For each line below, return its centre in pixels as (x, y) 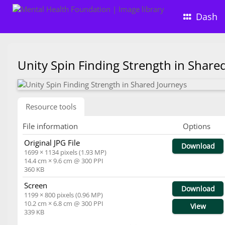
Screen (36, 185)
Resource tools (51, 106)
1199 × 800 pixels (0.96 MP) (64, 195)
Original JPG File (52, 143)
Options (197, 126)
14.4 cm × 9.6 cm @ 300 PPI (64, 161)
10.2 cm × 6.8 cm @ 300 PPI (64, 203)
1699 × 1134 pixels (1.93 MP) (66, 152)
